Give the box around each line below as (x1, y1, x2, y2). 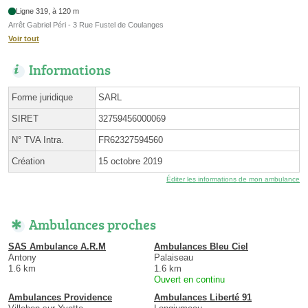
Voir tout (8, 34, 39, 43)
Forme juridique (12, 92, 73, 103)
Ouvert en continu (154, 274, 225, 285)
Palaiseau (154, 252, 193, 263)
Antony (8, 252, 36, 263)
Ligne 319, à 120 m (16, 7, 80, 16)
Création (12, 156, 45, 167)
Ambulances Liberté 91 (154, 292, 252, 303)
